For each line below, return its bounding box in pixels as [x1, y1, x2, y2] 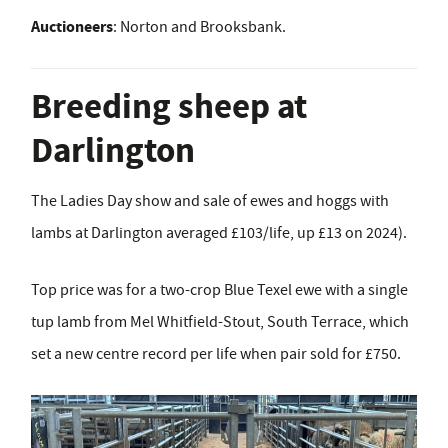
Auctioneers [31, 15, 113, 37]
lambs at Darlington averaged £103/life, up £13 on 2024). [31, 222, 407, 243]
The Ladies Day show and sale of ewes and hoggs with [31, 190, 389, 211]
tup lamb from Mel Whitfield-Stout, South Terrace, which [31, 311, 409, 332]
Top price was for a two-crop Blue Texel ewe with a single [31, 279, 408, 300]
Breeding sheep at [31, 82, 307, 130]
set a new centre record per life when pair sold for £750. [31, 343, 401, 364]
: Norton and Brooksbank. [113, 16, 286, 37]
